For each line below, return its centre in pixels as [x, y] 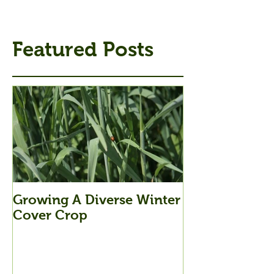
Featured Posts [83, 50]
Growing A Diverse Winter [97, 200]
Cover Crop [50, 215]
